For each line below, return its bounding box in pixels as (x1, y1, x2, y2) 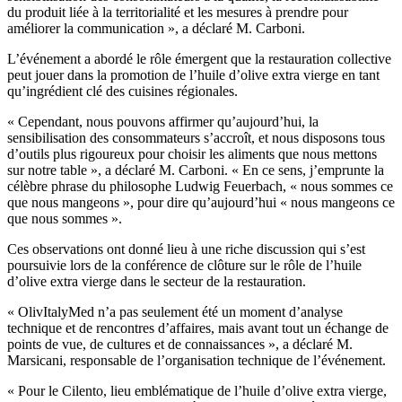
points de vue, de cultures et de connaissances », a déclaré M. (7, 336, 353, 352)
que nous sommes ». (7, 210, 122, 226)
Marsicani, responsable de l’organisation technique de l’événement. (7, 352, 389, 368)
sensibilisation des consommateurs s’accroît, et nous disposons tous (7, 129, 385, 145)
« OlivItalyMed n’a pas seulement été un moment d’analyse (7, 303, 343, 319)
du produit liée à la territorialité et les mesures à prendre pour (7, 4, 348, 20)
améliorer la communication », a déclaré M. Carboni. (7, 20, 309, 36)
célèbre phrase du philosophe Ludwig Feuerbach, (7, 178, 290, 194)
